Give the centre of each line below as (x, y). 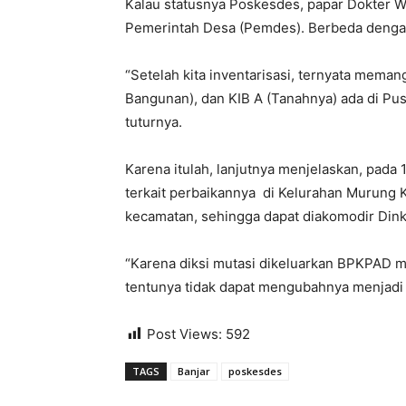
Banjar (194, 372)
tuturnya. (154, 122)
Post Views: (184, 334)
